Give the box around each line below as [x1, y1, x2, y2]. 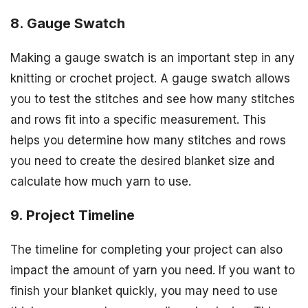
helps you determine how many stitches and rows [10, 133, 286, 148]
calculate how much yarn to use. [10, 175, 191, 189]
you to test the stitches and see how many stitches [10, 92, 295, 107]
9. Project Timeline [10, 207, 135, 224]
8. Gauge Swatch [10, 15, 125, 32]
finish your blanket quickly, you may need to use [10, 284, 278, 298]
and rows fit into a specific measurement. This [10, 113, 266, 127]
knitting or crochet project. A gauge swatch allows [10, 71, 290, 86]
